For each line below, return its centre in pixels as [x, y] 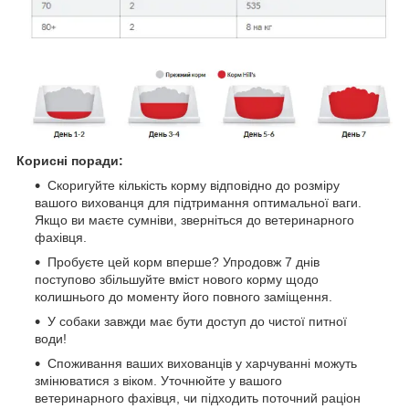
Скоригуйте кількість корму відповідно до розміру [194, 185]
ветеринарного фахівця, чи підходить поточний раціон [198, 398]
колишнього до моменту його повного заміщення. [184, 296]
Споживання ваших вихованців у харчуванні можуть [202, 363]
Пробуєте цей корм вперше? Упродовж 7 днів [184, 262]
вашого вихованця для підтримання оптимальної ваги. [198, 202]
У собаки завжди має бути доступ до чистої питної [197, 321]
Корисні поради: [70, 160]
